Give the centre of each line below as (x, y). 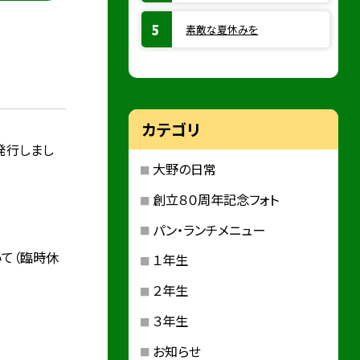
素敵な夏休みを (222, 29)
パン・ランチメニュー (209, 229)
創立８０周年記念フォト (215, 199)
